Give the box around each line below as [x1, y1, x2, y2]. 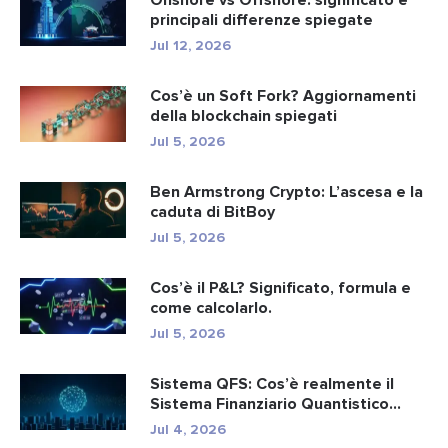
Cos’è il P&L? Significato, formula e [150, 277, 411, 298]
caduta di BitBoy [150, 201, 275, 222]
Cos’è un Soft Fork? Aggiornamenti [150, 85, 416, 106]
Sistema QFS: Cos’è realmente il [150, 373, 394, 394]
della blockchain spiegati [150, 105, 337, 126]
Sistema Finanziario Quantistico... [150, 393, 401, 414]
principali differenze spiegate [150, 9, 373, 30]
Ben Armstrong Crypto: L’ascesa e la [150, 181, 423, 202]
